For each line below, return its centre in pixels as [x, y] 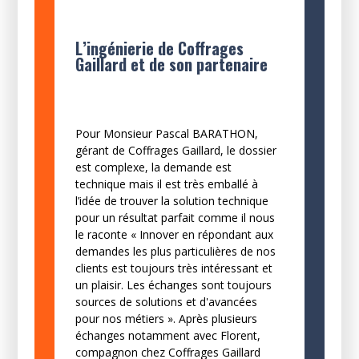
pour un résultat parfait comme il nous [175, 217]
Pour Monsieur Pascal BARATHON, [166, 133]
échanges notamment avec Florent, [167, 335]
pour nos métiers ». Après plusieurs [166, 318]
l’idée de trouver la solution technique [171, 200]
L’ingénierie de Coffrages [159, 48]
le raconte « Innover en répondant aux [174, 234]
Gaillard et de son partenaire [171, 64]
